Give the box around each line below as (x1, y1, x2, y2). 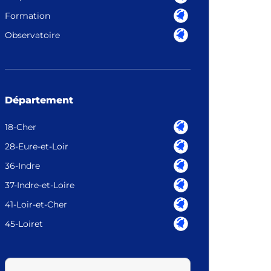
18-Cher (4, 122, 36, 132)
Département (4, 94, 73, 106)
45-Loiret (4, 218, 43, 229)
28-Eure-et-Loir (4, 141, 68, 152)
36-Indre (4, 160, 40, 171)
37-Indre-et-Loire (4, 180, 74, 191)
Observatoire (4, 30, 60, 41)
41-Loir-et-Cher (4, 199, 67, 210)
